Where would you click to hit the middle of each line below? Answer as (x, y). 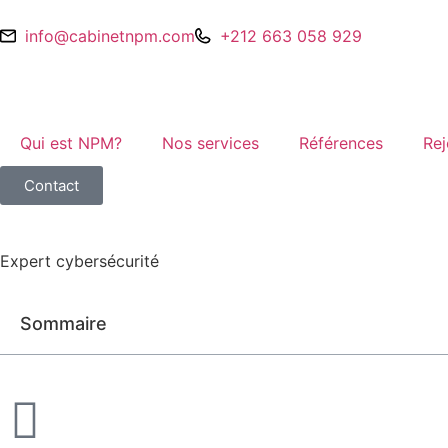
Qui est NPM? (71, 143)
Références (341, 143)
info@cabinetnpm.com (110, 36)
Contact (51, 185)
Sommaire (63, 323)
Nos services (210, 143)
